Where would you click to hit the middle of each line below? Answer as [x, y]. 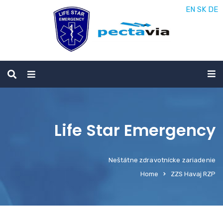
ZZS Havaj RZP [193, 174]
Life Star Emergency [135, 130]
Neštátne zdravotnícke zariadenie [162, 160]
